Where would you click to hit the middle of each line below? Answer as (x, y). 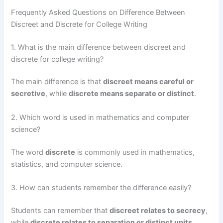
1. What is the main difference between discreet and (99, 47)
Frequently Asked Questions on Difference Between (98, 12)
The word (28, 152)
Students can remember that (60, 210)
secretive (28, 94)
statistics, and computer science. (67, 164)
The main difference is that (57, 82)
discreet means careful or (149, 82)
